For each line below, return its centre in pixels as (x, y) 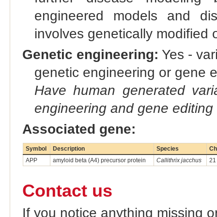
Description (69, 149)
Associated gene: (79, 129)
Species (167, 149)
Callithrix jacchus (179, 161)
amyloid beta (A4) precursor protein (99, 161)
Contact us (67, 191)
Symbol (36, 149)
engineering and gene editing (124, 108)
